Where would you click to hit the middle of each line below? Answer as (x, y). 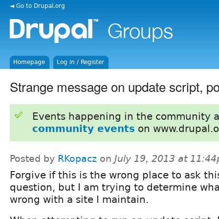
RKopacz (77, 158)
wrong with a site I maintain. (79, 199)
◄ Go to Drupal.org (37, 6)
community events (83, 128)
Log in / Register (81, 62)
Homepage (29, 62)
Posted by (34, 158)
